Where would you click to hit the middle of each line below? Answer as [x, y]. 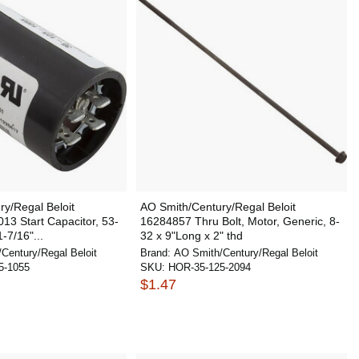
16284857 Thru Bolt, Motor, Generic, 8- [240, 221]
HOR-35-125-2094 [209, 267]
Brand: [157, 253]
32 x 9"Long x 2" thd [191, 236]
